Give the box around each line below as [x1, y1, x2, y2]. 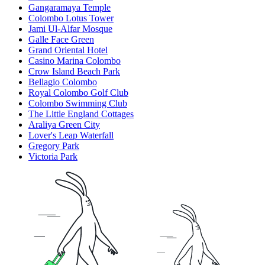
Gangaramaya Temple [28, 2, 111, 13]
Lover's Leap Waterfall [28, 130, 114, 141]
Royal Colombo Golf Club [28, 88, 128, 98]
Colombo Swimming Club [28, 98, 127, 109]
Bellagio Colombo [28, 77, 97, 88]
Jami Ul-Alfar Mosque [28, 24, 112, 34]
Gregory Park [28, 141, 79, 151]
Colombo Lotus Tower [28, 13, 114, 24]
